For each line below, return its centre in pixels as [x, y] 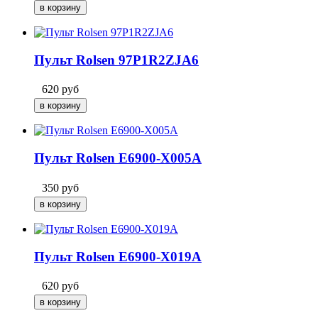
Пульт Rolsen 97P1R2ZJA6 [116, 60]
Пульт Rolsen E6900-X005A [118, 158]
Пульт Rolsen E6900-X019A [118, 256]
